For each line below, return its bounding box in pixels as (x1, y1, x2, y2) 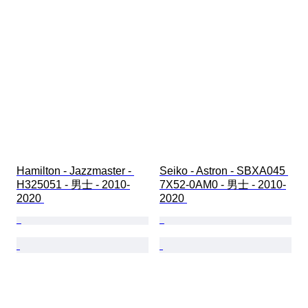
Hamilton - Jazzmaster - (16, 165, 134, 177)
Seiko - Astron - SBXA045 (159, 165, 288, 177)
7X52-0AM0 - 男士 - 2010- (159, 179, 286, 191)
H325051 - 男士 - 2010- (16, 179, 130, 191)
